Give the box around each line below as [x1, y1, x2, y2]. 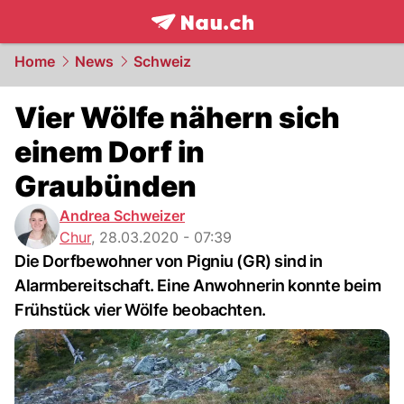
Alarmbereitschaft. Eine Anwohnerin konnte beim [14, 276, 381, 295]
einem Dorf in [14, 134, 205, 170]
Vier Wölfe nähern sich [14, 100, 340, 135]
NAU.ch [231, 32, 289, 51]
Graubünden [14, 169, 197, 204]
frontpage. [150, 32, 232, 51]
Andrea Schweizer [60, 207, 185, 225]
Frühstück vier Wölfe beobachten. [14, 300, 266, 319]
